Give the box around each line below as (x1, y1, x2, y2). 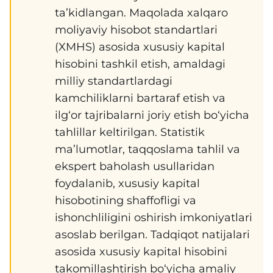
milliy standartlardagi (55, 74, 172, 88)
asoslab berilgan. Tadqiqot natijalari (55, 228, 250, 241)
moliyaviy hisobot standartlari (55, 23, 218, 37)
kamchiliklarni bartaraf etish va (55, 91, 225, 105)
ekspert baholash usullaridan (55, 160, 214, 173)
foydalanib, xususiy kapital (55, 177, 200, 190)
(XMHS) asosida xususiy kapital (55, 40, 225, 54)
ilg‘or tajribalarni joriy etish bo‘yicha (55, 108, 249, 122)
